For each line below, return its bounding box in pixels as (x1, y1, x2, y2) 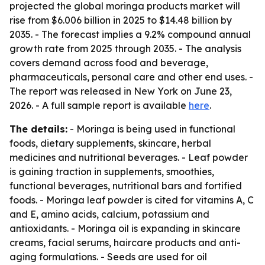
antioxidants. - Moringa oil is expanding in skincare (9, 222, 241, 234)
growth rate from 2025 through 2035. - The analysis (9, 43, 241, 54)
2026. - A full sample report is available (9, 99, 189, 111)
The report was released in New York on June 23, (9, 85, 232, 97)
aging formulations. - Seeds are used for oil (9, 251, 207, 263)
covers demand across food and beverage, (9, 57, 208, 69)
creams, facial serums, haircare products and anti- (9, 237, 241, 248)
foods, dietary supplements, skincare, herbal (9, 137, 211, 149)
